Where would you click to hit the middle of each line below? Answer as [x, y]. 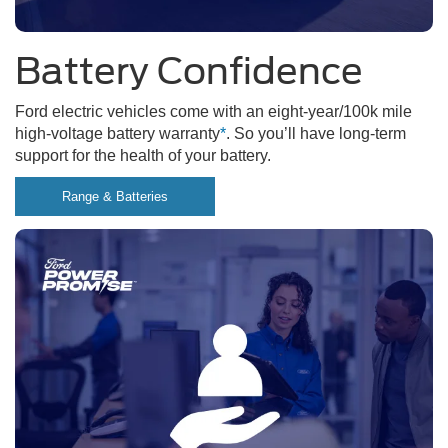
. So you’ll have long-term [316, 133]
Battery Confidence [189, 70]
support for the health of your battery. [143, 155]
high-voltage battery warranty [117, 133]
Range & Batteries [115, 196]
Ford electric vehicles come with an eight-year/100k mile [213, 111]
